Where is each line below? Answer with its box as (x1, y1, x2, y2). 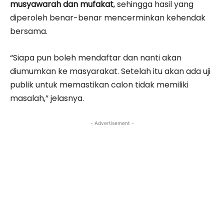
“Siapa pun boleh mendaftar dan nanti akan (10, 51, 181, 63)
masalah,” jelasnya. (10, 92, 84, 104)
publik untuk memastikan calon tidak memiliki (10, 78, 188, 90)
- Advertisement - (90, 119, 134, 126)
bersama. (10, 25, 47, 37)
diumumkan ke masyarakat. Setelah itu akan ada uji (10, 65, 210, 77)
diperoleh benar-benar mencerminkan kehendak (10, 11, 205, 23)
